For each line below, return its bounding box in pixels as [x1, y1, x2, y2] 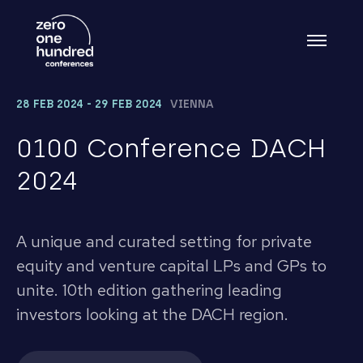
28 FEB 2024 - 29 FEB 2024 [16, 97, 162, 111]
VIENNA [170, 97, 214, 111]
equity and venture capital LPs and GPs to [16, 255, 327, 276]
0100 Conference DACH [16, 133, 326, 164]
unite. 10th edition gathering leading [16, 280, 282, 301]
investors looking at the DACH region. [16, 304, 288, 325]
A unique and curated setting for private [16, 231, 312, 252]
